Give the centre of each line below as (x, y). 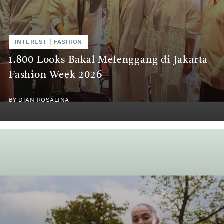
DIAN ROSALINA (44, 100)
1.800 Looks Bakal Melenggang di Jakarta (109, 60)
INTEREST (31, 42)
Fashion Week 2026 (56, 75)
